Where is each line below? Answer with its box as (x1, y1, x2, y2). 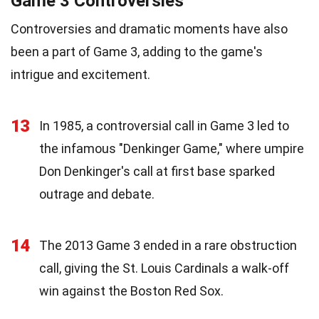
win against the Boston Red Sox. (39, 283, 224, 298)
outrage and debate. (39, 186, 155, 202)
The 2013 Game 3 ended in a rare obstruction (39, 237, 297, 253)
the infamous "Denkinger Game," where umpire (39, 140, 304, 156)
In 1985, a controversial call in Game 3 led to (39, 117, 289, 133)
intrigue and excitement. (11, 66, 150, 82)
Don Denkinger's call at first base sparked (39, 163, 275, 179)
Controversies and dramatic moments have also (11, 21, 288, 36)
